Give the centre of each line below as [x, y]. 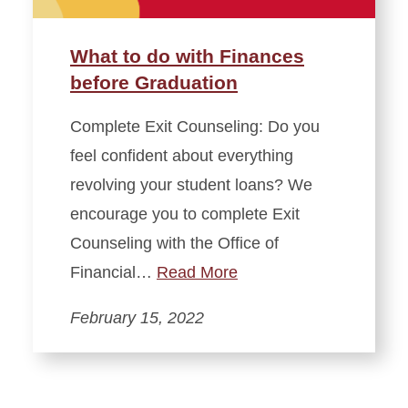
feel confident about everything [182, 156]
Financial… [113, 273]
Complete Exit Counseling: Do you [195, 127]
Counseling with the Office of [174, 244]
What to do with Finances [187, 56]
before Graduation [154, 83]
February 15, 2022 [137, 318]
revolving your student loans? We [191, 185]
